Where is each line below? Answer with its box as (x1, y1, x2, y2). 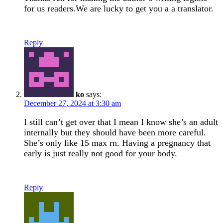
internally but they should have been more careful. (24, 127, 206, 137)
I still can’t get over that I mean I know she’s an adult (24, 116, 218, 127)
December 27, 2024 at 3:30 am (24, 99, 121, 108)
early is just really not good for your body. (24, 148, 177, 158)
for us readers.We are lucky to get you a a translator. (24, 3, 214, 13)
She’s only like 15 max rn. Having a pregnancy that (24, 137, 211, 148)
